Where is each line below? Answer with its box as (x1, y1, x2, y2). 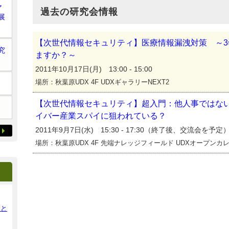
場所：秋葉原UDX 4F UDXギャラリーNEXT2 (35, 78, 169, 86)
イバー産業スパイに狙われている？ (35, 111, 166, 120)
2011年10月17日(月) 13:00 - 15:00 (35, 65, 152, 73)
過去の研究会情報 (40, 7, 118, 17)
